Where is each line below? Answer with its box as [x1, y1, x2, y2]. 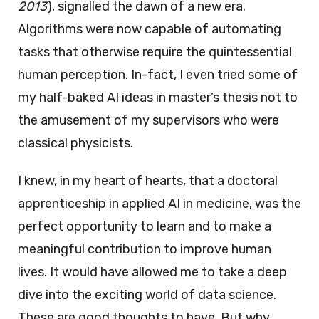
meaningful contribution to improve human [18, 241, 271, 258]
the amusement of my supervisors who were [18, 113, 279, 129]
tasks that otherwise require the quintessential [18, 44, 292, 61]
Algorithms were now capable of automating [18, 21, 281, 38]
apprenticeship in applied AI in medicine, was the [18, 196, 301, 212]
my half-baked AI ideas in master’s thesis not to [18, 90, 298, 106]
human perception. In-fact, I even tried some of [18, 67, 298, 83]
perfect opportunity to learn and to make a [18, 219, 271, 235]
